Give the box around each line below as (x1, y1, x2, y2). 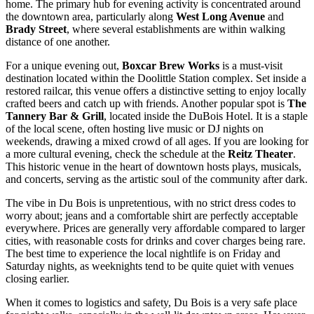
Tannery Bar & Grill (6, 109, 104, 122)
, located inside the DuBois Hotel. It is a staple (104, 109, 308, 122)
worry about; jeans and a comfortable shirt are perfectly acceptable (6, 209, 298, 221)
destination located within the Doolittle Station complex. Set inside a (6, 71, 306, 84)
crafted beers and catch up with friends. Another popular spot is (6, 97, 287, 109)
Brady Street (6, 22, 67, 35)
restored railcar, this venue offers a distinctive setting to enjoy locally (6, 84, 306, 97)
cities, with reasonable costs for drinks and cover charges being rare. (6, 234, 306, 247)
